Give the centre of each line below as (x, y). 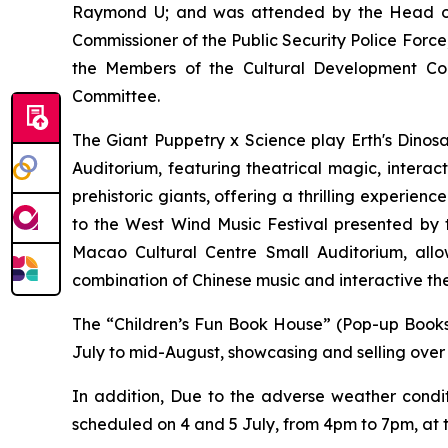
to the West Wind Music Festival (200, 224)
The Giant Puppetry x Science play (211, 140)
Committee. (116, 96)
